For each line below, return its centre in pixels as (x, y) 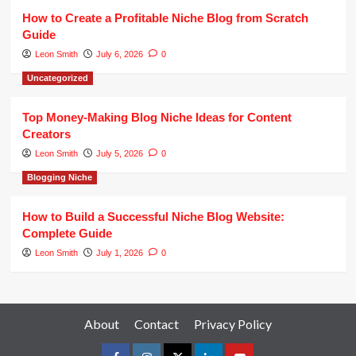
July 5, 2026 (119, 154)
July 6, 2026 (119, 54)
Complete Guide (67, 234)
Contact (157, 324)
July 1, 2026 (119, 253)
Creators (46, 134)
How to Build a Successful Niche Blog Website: (153, 217)
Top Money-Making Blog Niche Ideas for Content (157, 118)
